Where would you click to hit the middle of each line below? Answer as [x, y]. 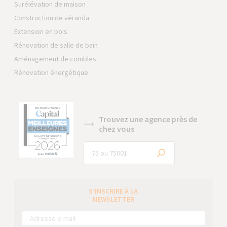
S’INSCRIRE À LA [113, 191]
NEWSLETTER [113, 199]
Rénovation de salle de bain [56, 45]
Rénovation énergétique [51, 72]
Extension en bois [41, 31]
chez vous [117, 129]
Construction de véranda [52, 18]
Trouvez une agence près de [148, 119]
